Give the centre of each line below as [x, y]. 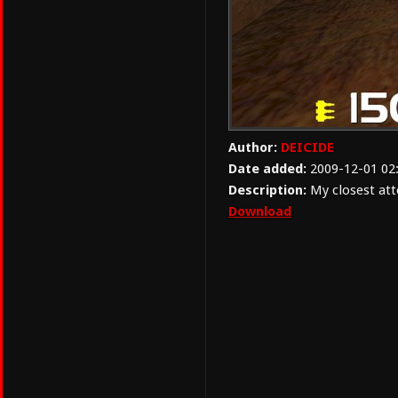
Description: [267, 190]
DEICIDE [307, 147]
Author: [253, 147]
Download [260, 211]
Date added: [267, 169]
